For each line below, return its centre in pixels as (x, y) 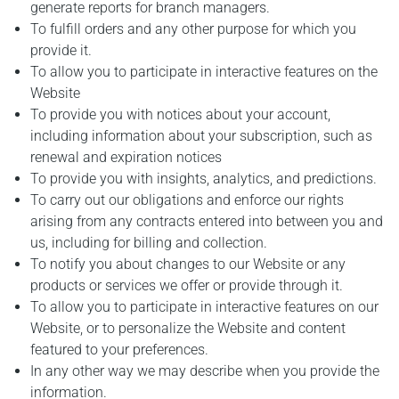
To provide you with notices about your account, (181, 115)
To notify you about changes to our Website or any (188, 265)
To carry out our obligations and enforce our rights (187, 200)
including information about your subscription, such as (202, 136)
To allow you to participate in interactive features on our (205, 307)
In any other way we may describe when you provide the (205, 371)
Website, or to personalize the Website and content (188, 329)
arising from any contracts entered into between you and (207, 222)
